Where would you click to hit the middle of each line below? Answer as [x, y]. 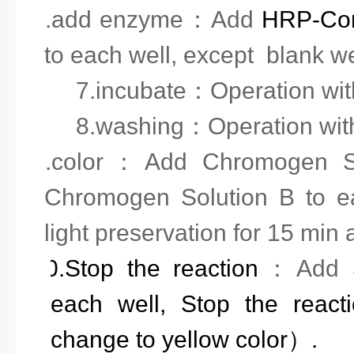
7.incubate [131, 90]
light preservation [136, 233]
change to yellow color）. [184, 339]
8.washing [130, 126]
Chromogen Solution [162, 197]
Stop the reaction [162, 268]
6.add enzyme [108, 19]
